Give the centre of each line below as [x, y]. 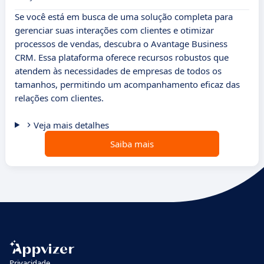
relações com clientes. [59, 98]
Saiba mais [132, 144]
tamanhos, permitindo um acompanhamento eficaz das [127, 85]
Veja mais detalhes [71, 125]
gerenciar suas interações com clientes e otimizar [114, 30]
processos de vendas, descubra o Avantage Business [121, 44]
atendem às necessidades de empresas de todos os [118, 71]
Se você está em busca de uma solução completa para [124, 17]
